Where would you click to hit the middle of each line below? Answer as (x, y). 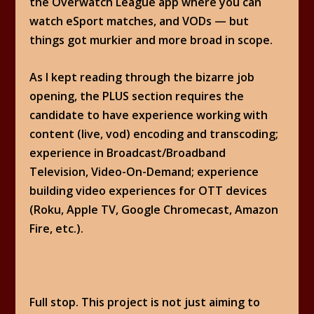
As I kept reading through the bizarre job (142, 77)
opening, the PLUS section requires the (137, 96)
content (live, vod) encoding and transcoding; (154, 134)
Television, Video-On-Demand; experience (144, 171)
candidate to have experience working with (149, 115)
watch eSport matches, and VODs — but (139, 21)
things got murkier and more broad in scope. (151, 40)
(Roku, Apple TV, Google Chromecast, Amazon (154, 209)
